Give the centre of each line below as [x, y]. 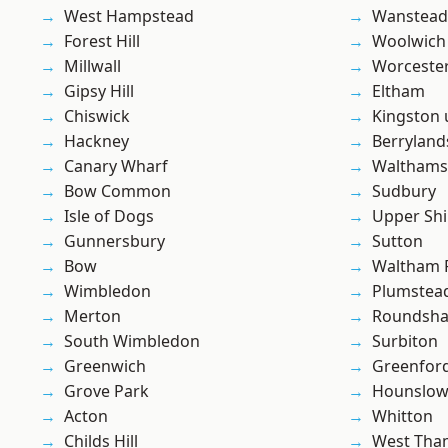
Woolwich [409, 41]
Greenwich [105, 366]
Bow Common [117, 191]
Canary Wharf [116, 166]
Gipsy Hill [99, 91]
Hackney [96, 141]
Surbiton [405, 341]
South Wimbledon [132, 341]
